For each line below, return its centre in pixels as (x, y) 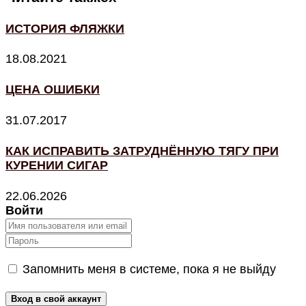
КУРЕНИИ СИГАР (57, 166)
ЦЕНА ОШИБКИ (53, 90)
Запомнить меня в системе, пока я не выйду (148, 269)
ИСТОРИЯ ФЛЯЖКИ (65, 28)
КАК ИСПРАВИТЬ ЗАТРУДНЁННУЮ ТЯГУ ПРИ (142, 151)
